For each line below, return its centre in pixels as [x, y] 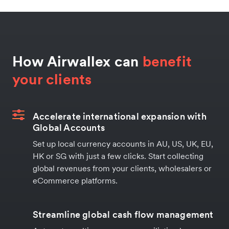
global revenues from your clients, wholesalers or [122, 168]
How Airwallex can [77, 61]
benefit [167, 61]
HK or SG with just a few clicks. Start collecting [118, 156]
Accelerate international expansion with [120, 116]
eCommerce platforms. [75, 180]
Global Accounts [69, 127]
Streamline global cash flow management [123, 214]
